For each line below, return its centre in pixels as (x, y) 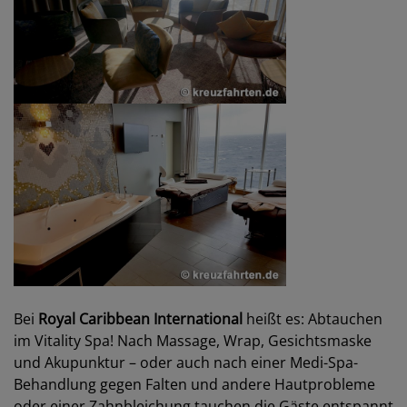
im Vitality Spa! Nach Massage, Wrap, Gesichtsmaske (193, 340)
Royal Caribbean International (140, 318)
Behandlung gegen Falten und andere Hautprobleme (194, 384)
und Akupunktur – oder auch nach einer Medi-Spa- (186, 362)
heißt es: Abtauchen (313, 318)
